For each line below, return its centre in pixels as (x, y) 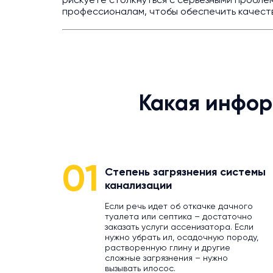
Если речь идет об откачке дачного (179, 207)
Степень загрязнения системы (185, 172)
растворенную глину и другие (168, 248)
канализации (138, 186)
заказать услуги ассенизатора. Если (179, 227)
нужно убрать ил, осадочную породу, (182, 238)
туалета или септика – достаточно (179, 217)
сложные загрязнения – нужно (166, 258)
